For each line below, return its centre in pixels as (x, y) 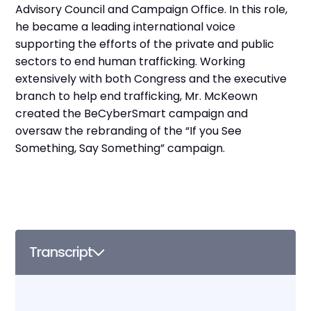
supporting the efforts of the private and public (145, 44)
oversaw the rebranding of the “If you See (129, 131)
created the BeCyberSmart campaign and (132, 114)
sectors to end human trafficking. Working (131, 61)
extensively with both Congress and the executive (151, 79)
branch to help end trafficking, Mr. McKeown (137, 96)
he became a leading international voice (126, 27)
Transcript (61, 252)
